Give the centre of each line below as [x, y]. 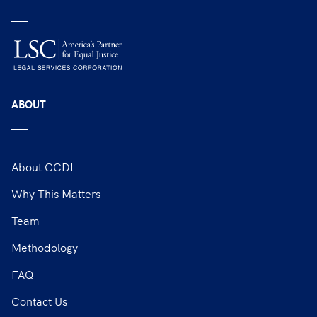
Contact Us [39, 300]
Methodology [45, 247]
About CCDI [42, 166]
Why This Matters [56, 193]
